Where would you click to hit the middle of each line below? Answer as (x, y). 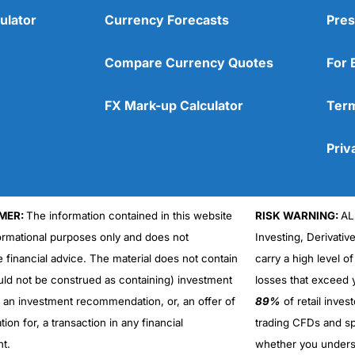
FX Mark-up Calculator (174, 105)
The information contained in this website (129, 215)
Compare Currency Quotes (189, 62)
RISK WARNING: (298, 215)
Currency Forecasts (167, 19)
